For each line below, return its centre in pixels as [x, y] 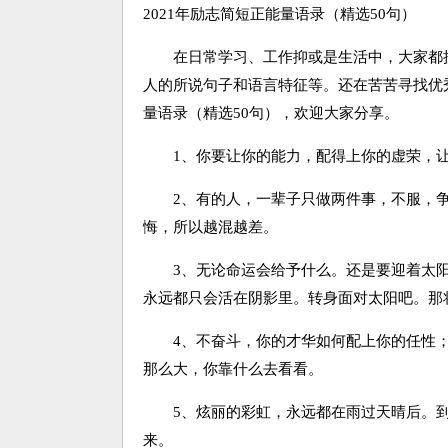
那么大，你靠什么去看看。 [233, 369]
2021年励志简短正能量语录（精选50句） [279, 14]
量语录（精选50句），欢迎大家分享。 [271, 113]
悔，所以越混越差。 [210, 227]
